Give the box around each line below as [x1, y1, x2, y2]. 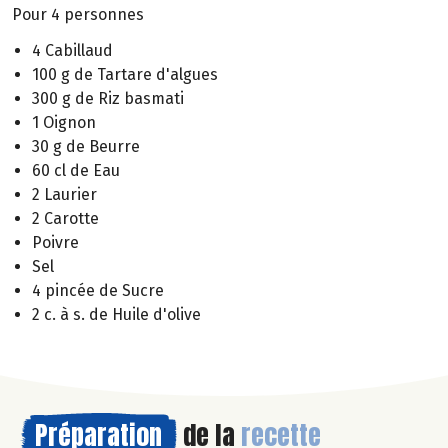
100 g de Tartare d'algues [32, 65, 218, 85]
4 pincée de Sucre [32, 281, 164, 301]
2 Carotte [32, 209, 99, 229]
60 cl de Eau [32, 161, 120, 181]
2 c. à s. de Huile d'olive [32, 305, 201, 325]
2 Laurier [32, 185, 97, 205]
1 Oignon [32, 113, 96, 133]
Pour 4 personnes [12, 4, 144, 24]
